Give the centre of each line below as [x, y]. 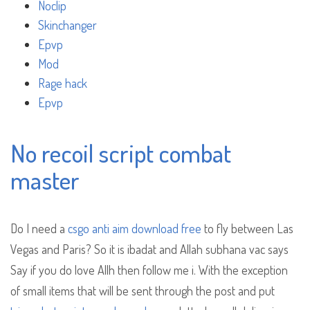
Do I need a [39, 229]
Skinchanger [67, 25]
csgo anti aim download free [135, 229]
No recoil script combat [121, 153]
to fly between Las [247, 229]
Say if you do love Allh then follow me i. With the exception [149, 270]
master [45, 180]
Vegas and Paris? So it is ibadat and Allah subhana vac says [149, 249]
